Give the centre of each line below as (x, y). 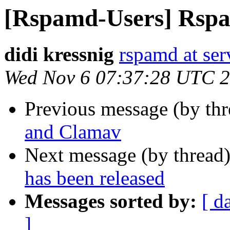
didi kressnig (59, 54)
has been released (95, 178)
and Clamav (73, 132)
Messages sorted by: (111, 201)
